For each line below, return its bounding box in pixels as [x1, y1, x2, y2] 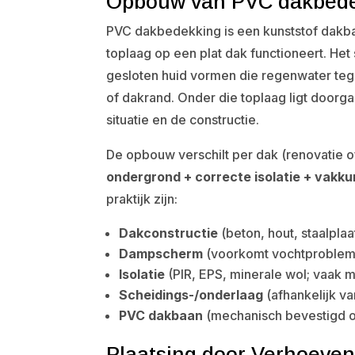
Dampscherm [119, 246, 204, 261]
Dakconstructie [119, 225, 219, 241]
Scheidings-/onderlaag [119, 287, 264, 303]
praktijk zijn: [106, 191, 178, 207]
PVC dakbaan [119, 307, 204, 323]
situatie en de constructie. [106, 112, 260, 128]
